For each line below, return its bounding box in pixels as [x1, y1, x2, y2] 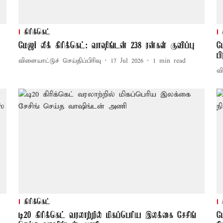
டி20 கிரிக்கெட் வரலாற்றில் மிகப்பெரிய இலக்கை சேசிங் [18, 211, 196, 221]
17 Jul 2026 [110, 56, 143, 65]
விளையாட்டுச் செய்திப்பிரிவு [18, 56, 101, 65]
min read [159, 56, 186, 65]
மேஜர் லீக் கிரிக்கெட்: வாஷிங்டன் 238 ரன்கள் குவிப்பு [18, 41, 195, 51]
